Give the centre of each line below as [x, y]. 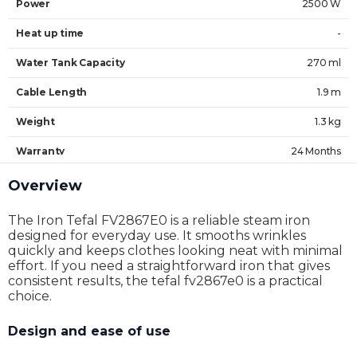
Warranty [41, 151]
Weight [35, 122]
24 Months [316, 151]
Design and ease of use [89, 331]
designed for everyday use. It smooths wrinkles [157, 235]
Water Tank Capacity [71, 63]
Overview [45, 186]
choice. [30, 296]
